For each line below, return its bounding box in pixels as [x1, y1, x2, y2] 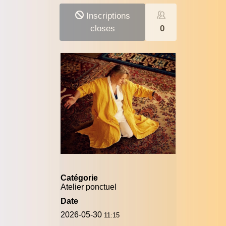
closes [90, 24, 115, 33]
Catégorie [61, 174, 98, 183]
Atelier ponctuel [61, 183, 117, 192]
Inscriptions [83, 11, 130, 21]
